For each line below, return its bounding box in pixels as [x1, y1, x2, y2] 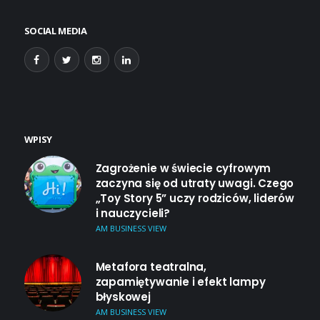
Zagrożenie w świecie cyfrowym [95, 160, 271, 176]
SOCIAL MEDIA [24, 24, 87, 37]
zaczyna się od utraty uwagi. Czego [95, 175, 294, 191]
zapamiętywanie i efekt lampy [95, 274, 266, 289]
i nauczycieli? [95, 205, 170, 221]
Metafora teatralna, [95, 259, 207, 274]
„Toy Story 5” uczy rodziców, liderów [95, 190, 294, 206]
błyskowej [95, 289, 151, 304]
